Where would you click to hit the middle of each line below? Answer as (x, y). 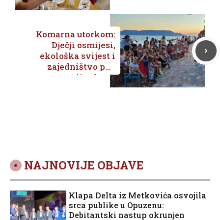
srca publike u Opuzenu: (116, 205)
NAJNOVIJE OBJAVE (83, 165)
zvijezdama (90, 78)
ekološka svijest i (78, 56)
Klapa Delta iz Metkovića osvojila (137, 195)
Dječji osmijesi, (83, 45)
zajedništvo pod (81, 67)
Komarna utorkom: (76, 34)
